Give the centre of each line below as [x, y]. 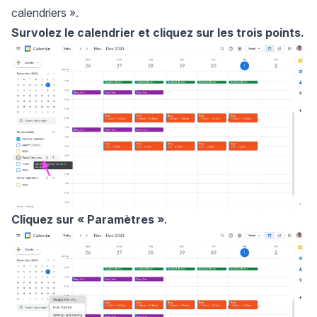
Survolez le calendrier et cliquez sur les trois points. [158, 32]
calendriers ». [45, 12]
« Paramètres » [121, 219]
